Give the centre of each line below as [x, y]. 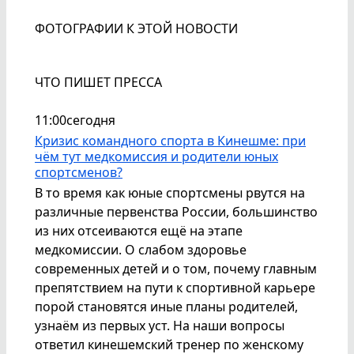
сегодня [91, 121]
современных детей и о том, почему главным [176, 269]
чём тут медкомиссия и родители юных [156, 157]
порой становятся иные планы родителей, [166, 307]
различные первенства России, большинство [176, 212]
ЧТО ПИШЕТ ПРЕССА [98, 83]
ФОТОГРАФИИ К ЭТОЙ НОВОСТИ [136, 29]
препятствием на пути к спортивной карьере [175, 288]
